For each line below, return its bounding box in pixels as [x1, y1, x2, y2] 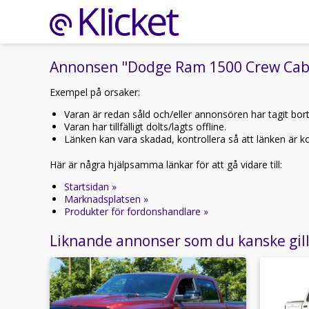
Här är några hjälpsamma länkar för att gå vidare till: [50, 158, 282, 171]
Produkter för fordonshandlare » [64, 205, 208, 218]
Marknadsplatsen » [64, 192, 148, 206]
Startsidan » [64, 180, 117, 193]
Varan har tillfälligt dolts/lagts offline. [64, 120, 226, 133]
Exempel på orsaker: [50, 86, 140, 99]
